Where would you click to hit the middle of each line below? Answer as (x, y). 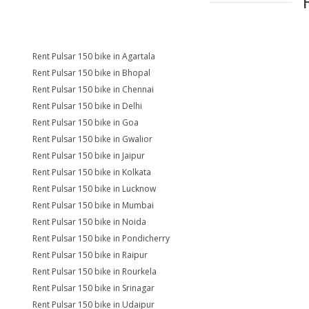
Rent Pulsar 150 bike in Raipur (90, 255)
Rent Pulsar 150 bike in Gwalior (92, 139)
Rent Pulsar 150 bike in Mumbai (93, 205)
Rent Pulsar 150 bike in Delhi (87, 106)
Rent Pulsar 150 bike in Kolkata (92, 172)
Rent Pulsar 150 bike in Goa (86, 122)
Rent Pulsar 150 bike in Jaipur (89, 156)
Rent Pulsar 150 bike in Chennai (93, 89)
